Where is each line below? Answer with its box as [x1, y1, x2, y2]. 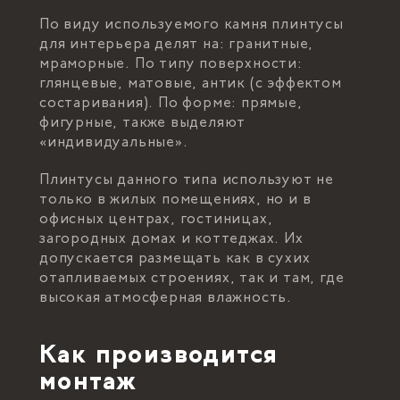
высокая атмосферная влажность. [39, 291, 292, 305]
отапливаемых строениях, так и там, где [39, 271, 345, 286]
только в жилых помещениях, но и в [39, 193, 312, 207]
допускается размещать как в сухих [39, 252, 311, 266]
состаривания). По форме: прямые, [39, 96, 303, 111]
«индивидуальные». [39, 136, 188, 150]
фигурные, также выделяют [39, 116, 246, 130]
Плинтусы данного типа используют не [39, 173, 334, 187]
